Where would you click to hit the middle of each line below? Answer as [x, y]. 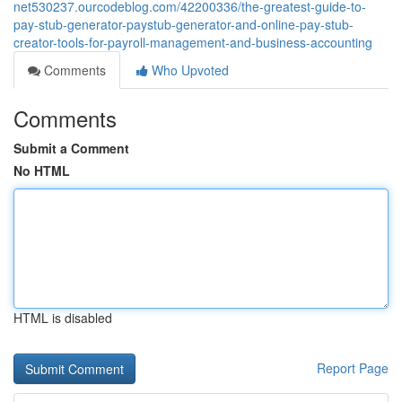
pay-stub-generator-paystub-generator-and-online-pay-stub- [184, 24]
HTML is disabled [63, 318]
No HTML [42, 170]
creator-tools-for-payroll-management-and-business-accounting [193, 42]
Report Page [353, 368]
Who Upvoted [188, 70]
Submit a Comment [71, 148]
